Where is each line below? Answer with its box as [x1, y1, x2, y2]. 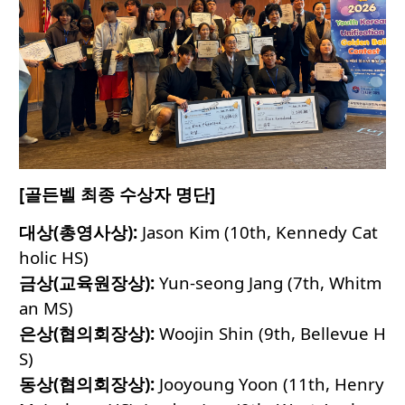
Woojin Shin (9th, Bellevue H [155, 321, 386, 344]
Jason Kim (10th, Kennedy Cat [137, 220, 378, 243]
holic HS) [19, 245, 89, 268]
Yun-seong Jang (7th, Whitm [155, 270, 381, 294]
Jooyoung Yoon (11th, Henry [155, 372, 384, 395]
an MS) [19, 296, 73, 319]
